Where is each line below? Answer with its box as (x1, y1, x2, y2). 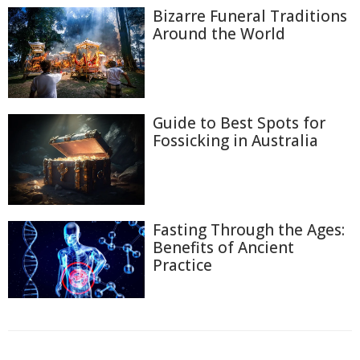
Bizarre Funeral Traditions (153, 5, 347, 27)
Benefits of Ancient (153, 237, 294, 259)
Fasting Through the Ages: (153, 219, 345, 241)
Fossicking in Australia (153, 129, 318, 151)
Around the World (153, 22, 285, 44)
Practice (153, 255, 212, 276)
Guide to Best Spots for (153, 112, 325, 133)
